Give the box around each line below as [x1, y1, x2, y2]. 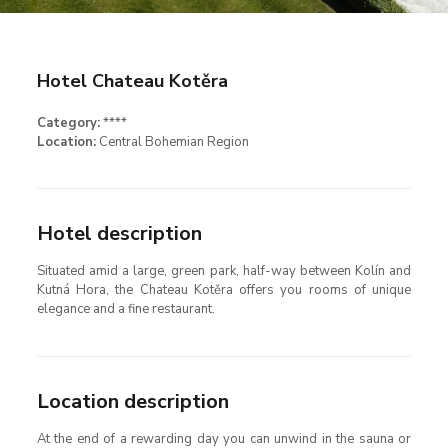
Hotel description [36, 220, 202, 247]
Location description [36, 388, 229, 415]
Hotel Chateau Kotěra [36, 69, 228, 93]
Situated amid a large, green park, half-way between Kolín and [36, 262, 412, 280]
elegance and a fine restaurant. [36, 300, 215, 318]
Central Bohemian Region [95, 133, 249, 151]
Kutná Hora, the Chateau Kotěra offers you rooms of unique [36, 281, 412, 299]
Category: [36, 114, 100, 132]
